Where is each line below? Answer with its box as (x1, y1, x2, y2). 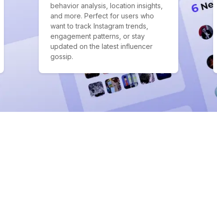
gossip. (50, 52, 73, 61)
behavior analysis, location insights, (50, 1, 163, 10)
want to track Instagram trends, (50, 22, 148, 30)
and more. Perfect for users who (50, 12, 154, 20)
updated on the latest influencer (50, 42, 153, 50)
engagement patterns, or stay (50, 32, 145, 40)
